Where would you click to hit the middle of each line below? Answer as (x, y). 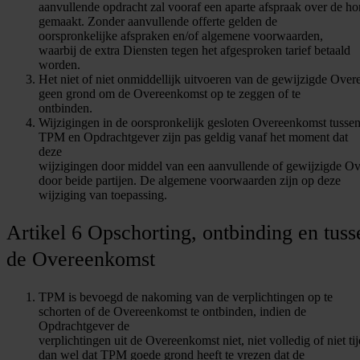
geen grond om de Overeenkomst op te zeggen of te (170, 93)
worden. (59, 64)
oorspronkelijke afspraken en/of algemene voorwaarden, (181, 35)
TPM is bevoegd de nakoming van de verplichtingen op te (186, 297)
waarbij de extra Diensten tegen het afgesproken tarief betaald (194, 50)
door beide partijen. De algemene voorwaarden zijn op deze (190, 180)
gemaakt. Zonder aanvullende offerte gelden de (158, 21)
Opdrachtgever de (84, 325)
